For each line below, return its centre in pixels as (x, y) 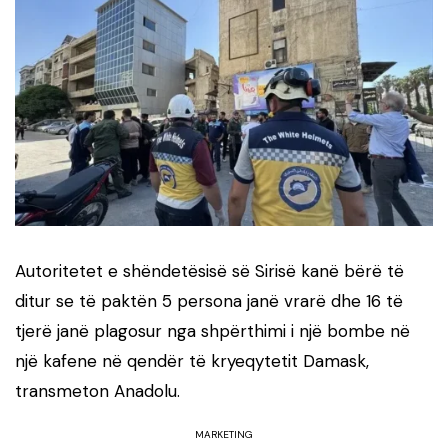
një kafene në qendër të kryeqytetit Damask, (192, 361)
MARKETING (224, 435)
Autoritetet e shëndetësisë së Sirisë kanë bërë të (209, 271)
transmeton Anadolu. (97, 391)
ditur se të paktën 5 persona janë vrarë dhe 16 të (209, 301)
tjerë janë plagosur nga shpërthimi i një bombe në (212, 331)
